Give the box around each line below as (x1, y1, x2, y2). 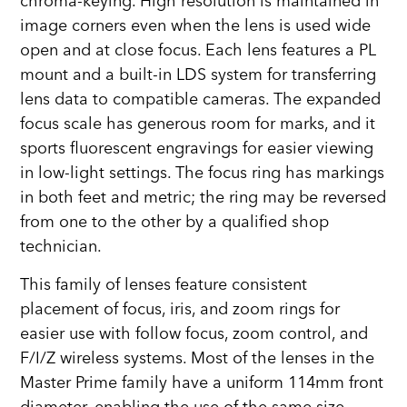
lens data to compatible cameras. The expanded (20, 85, 382, 114)
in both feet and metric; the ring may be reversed (20, 184, 387, 213)
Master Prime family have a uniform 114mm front (20, 368, 384, 397)
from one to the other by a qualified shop (20, 208, 330, 237)
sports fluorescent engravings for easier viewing (20, 134, 374, 164)
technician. (20, 233, 103, 262)
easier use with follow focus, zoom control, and (20, 319, 369, 348)
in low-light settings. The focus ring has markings (20, 159, 385, 188)
